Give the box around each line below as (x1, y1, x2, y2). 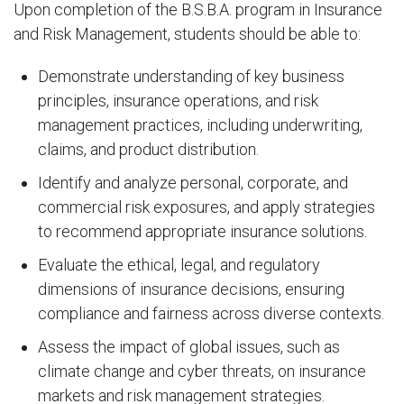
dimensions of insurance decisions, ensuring (38, 280, 344, 298)
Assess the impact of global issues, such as (38, 337, 340, 356)
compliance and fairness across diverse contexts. (38, 304, 384, 323)
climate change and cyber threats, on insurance (38, 362, 366, 381)
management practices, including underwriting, (38, 115, 363, 134)
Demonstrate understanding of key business (38, 67, 344, 86)
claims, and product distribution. (38, 140, 259, 159)
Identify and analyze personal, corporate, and (38, 173, 348, 192)
